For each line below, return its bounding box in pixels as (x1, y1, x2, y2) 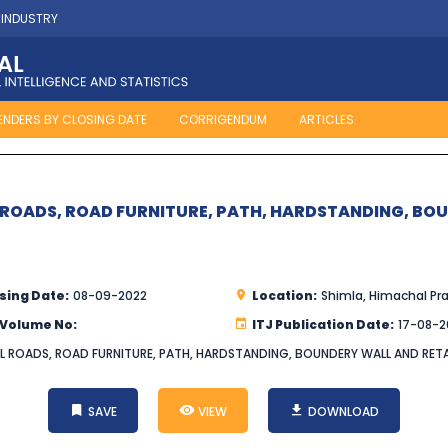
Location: (252, 287, 317, 305)
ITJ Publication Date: (252, 316, 394, 334)
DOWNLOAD (305, 403, 379, 421)
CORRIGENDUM (179, 111, 267, 129)
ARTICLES (299, 111, 354, 129)
